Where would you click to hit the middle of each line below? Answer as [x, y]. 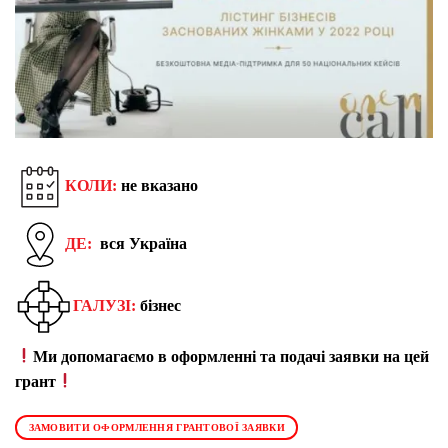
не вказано [159, 185]
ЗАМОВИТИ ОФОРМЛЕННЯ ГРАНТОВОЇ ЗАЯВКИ [156, 427]
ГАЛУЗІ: [106, 305]
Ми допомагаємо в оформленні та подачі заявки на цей [231, 356]
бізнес [160, 305]
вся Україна [143, 243]
